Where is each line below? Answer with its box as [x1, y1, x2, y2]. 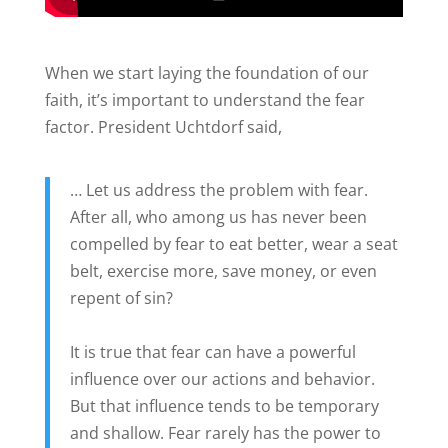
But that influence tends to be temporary [69, 394, 379, 417]
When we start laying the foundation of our [44, 61, 369, 84]
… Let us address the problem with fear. [69, 178, 368, 201]
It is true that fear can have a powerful [69, 340, 356, 363]
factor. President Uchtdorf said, [44, 115, 282, 138]
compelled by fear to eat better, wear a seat [69, 232, 398, 255]
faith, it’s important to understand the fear [44, 88, 365, 111]
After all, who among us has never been [69, 205, 367, 228]
